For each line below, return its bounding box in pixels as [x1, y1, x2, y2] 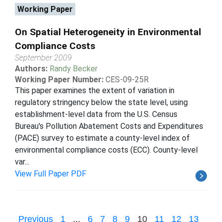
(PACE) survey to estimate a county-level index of [15, 133, 190, 143]
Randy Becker [50, 63, 98, 73]
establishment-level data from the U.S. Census [15, 109, 177, 119]
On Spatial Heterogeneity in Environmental [15, 26, 201, 38]
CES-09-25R [106, 74, 149, 84]
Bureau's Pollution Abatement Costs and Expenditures [15, 121, 203, 131]
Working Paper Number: [15, 74, 104, 84]
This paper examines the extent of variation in [15, 85, 174, 95]
